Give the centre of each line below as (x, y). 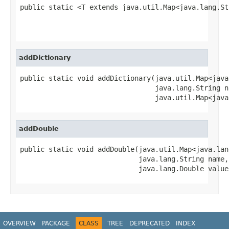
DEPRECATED (150, 223)
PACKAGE (56, 223)
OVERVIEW (19, 223)
